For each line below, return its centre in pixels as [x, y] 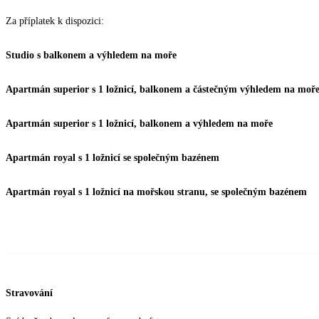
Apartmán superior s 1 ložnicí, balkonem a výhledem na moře [139, 124]
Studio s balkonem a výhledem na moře [91, 56]
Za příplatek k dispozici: [55, 21]
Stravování [29, 293]
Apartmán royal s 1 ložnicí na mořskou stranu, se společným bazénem [156, 192]
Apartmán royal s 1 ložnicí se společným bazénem [113, 158]
